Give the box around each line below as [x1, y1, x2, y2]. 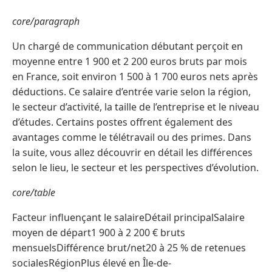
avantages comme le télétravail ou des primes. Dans [12, 130, 251, 144]
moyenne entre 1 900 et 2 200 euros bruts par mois [12, 54, 247, 68]
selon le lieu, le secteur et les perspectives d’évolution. [12, 160, 259, 174]
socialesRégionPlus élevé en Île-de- [12, 256, 171, 270]
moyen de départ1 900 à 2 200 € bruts [12, 225, 185, 239]
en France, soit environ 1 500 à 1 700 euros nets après [12, 69, 258, 83]
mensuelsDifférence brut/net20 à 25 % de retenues [12, 240, 246, 254]
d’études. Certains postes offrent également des [12, 115, 233, 129]
